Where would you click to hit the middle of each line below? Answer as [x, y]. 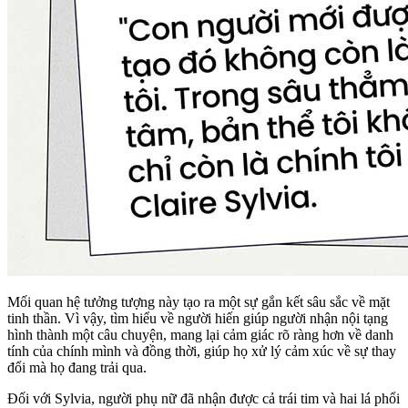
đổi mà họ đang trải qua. [77, 368]
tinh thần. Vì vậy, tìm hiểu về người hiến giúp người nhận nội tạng [198, 319]
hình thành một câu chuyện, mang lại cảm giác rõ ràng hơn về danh [200, 335]
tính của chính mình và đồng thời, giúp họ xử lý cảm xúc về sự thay [202, 352]
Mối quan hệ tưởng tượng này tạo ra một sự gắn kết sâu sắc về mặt [199, 302]
